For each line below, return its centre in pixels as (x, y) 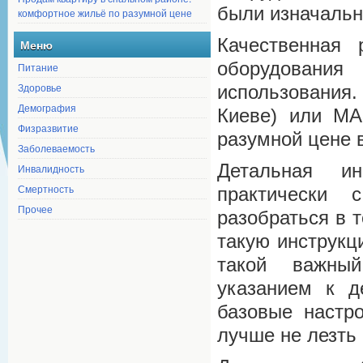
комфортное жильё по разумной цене (105, 13)
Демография (47, 107)
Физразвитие (48, 128)
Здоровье (40, 87)
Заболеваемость (56, 148)
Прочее (35, 209)
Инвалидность (51, 168)
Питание (38, 67)
